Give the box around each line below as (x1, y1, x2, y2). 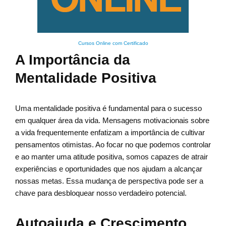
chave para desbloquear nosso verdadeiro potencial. (15, 189, 187, 198)
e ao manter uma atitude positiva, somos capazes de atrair (15, 152, 208, 161)
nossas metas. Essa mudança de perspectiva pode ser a (15, 177, 203, 186)
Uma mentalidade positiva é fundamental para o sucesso (15, 104, 202, 113)
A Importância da (15, 52, 130, 68)
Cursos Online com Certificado (78, 40, 148, 46)
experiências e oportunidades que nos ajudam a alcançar (15, 164, 202, 174)
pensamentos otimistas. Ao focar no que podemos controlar (15, 140, 211, 149)
